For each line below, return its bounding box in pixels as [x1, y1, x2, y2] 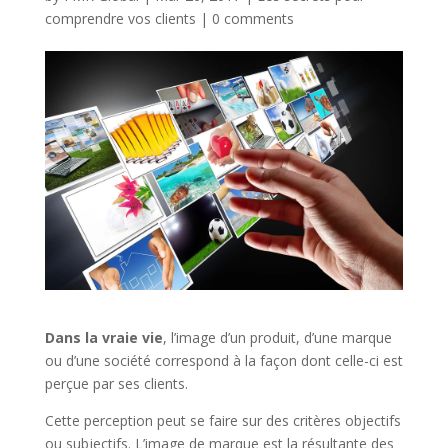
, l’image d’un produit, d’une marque [162, 327, 392, 347]
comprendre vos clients [44, 9, 196, 28]
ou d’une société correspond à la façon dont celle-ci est [44, 350, 403, 370]
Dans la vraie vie [44, 327, 163, 347]
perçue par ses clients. [44, 373, 188, 393]
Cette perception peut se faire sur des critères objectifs [44, 410, 401, 430]
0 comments [211, 9, 294, 28]
